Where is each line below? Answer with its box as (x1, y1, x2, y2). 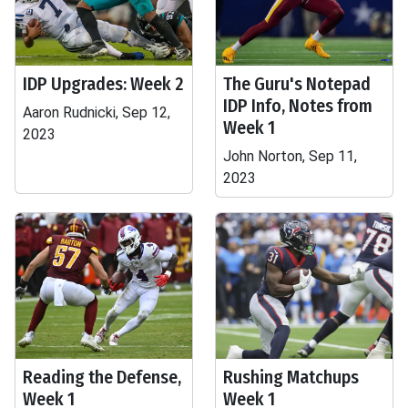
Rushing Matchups (223, 366, 359, 388)
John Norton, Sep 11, (223, 148, 357, 165)
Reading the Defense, (23, 366, 181, 388)
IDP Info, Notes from (223, 95, 372, 117)
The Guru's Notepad (223, 73, 371, 95)
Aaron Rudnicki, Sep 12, (23, 104, 170, 121)
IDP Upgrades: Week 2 (23, 73, 184, 95)
